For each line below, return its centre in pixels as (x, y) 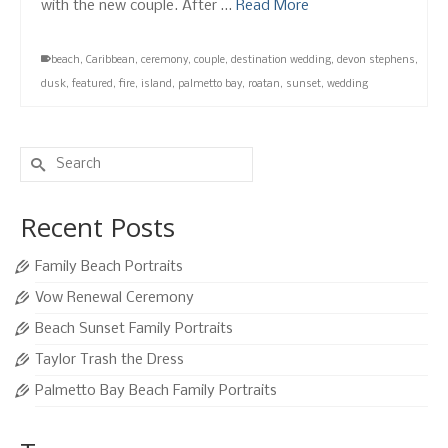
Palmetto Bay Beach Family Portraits (156, 391)
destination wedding (281, 61)
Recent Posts (97, 227)
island (156, 85)
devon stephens (376, 61)
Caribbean (110, 61)
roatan (264, 85)
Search (41, 157)
